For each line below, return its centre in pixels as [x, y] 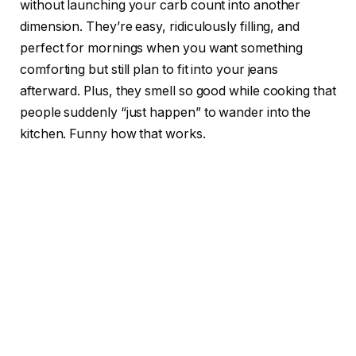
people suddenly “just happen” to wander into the [166, 113]
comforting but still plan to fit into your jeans [149, 70]
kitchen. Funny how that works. [113, 134]
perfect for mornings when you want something [161, 48]
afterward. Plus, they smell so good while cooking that [178, 91]
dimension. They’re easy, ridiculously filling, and [160, 27]
